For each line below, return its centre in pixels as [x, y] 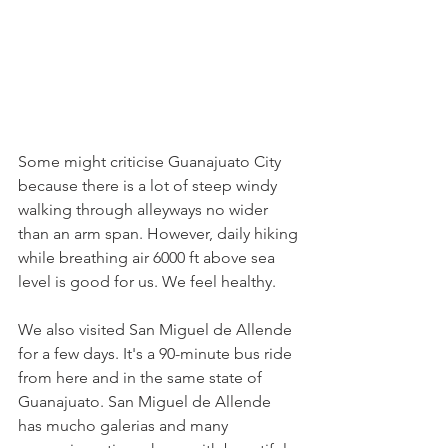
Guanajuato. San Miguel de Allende [146, 402]
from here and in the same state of [142, 378]
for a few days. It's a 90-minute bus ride [157, 354]
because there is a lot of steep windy [149, 186]
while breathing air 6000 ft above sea [148, 258]
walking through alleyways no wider [145, 210]
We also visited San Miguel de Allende [157, 330]
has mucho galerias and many [125, 426]
